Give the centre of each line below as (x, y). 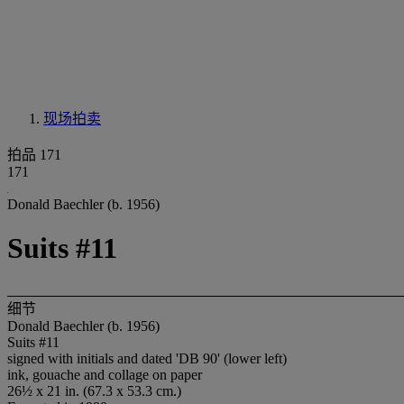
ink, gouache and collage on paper (105, 374)
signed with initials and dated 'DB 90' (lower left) (147, 358)
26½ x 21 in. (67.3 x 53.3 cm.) (94, 390)
